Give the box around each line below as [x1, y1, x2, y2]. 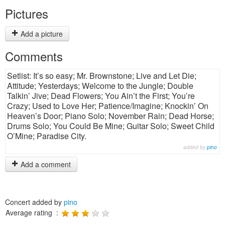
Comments [5, 47, 63, 65]
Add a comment [19, 159, 71, 169]
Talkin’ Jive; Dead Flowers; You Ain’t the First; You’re [7, 90, 195, 101]
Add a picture [19, 29, 63, 39]
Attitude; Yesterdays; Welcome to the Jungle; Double [7, 80, 193, 91]
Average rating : [6, 207, 60, 217]
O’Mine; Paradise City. [7, 130, 86, 142]
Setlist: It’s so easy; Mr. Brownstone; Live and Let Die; [7, 70, 196, 81]
